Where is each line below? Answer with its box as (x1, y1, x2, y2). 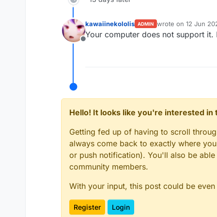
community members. (69, 162, 148, 171)
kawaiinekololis (85, 20, 135, 28)
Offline (82, 39, 107, 49)
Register (74, 203, 101, 211)
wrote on (156, 20, 186, 28)
